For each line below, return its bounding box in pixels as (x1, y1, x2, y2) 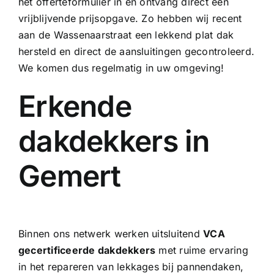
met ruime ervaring (155, 243, 248, 256)
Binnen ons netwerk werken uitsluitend (18, 227, 204, 240)
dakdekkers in (18, 122, 210, 159)
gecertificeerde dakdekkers (18, 243, 156, 256)
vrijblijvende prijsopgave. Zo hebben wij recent (18, 12, 242, 24)
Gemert (18, 157, 121, 194)
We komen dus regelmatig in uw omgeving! (18, 61, 224, 74)
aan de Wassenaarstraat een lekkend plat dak (18, 28, 234, 41)
